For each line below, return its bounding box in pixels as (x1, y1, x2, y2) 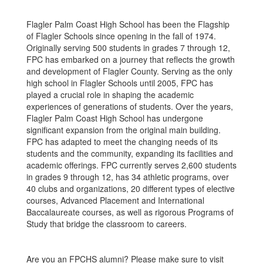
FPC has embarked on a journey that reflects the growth (26, 53, 235, 65)
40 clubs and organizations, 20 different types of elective (26, 183, 235, 194)
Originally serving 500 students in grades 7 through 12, (26, 42, 230, 53)
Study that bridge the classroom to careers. (26, 218, 187, 230)
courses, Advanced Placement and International (26, 194, 204, 206)
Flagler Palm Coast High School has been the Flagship (26, 18, 230, 30)
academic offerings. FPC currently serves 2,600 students (26, 159, 237, 171)
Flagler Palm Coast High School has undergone (26, 112, 203, 124)
